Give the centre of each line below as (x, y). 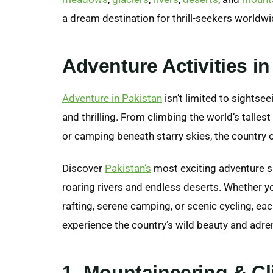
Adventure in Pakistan (112, 98)
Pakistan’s (128, 168)
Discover (83, 168)
